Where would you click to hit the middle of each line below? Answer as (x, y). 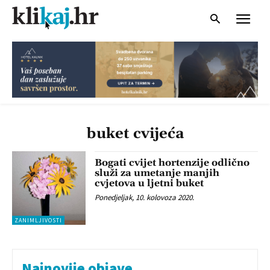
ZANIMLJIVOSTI (38, 221)
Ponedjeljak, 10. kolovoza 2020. (145, 197)
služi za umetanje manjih (157, 173)
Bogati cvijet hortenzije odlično (172, 162)
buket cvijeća (135, 133)
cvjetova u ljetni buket (149, 183)
